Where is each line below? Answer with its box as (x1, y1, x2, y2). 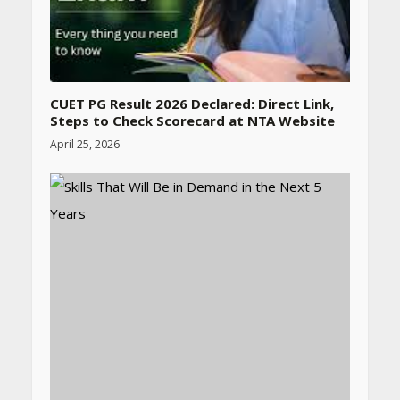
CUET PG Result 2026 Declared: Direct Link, (49, 94, 334, 112)
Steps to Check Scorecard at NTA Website (49, 111, 335, 129)
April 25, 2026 (49, 136, 120, 152)
